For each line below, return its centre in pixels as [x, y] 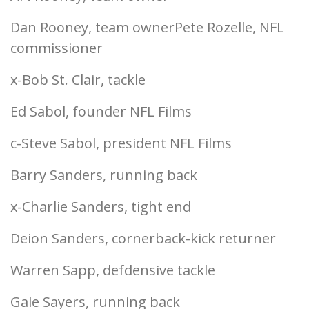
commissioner [57, 48]
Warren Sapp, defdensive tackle [113, 270]
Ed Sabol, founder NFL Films [101, 111]
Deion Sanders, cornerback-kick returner [143, 238]
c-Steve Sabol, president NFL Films [121, 143]
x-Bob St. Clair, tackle [78, 80]
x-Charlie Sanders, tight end [101, 207]
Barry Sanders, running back [104, 175]
